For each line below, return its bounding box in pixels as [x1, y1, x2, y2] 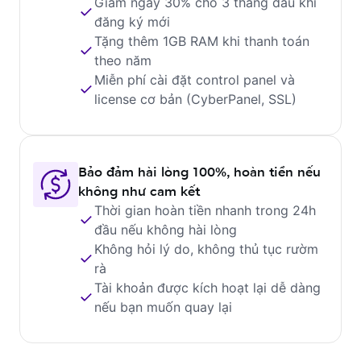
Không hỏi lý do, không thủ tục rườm [94, 241, 318, 257]
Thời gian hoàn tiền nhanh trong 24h [94, 202, 316, 218]
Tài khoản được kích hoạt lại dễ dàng [94, 280, 321, 296]
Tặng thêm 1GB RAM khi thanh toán [94, 33, 309, 49]
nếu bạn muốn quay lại [94, 299, 232, 315]
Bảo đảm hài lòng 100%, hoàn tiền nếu [78, 163, 321, 180]
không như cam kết [78, 182, 200, 200]
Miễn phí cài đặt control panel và [94, 72, 295, 88]
